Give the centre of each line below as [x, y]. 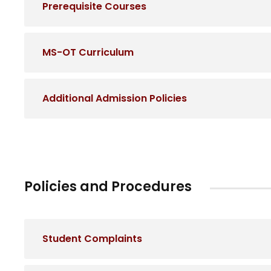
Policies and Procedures [108, 187]
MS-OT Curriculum [88, 53]
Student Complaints [92, 239]
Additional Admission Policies [115, 99]
